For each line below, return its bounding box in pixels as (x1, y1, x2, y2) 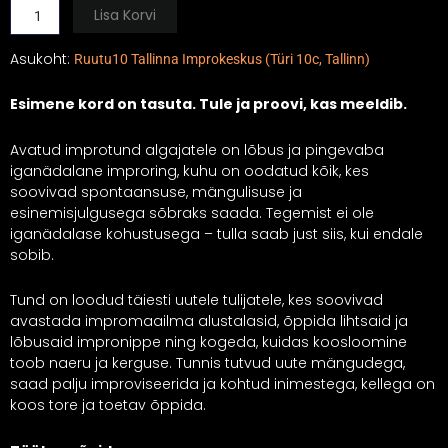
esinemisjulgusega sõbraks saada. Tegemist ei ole (10, 202, 374, 223)
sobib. (10, 244, 54, 265)
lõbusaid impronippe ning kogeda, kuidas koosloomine (10, 332, 407, 353)
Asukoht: (10, 48, 74, 69)
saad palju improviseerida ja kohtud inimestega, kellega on (10, 374, 435, 395)
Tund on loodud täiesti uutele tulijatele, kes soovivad (10, 290, 383, 311)
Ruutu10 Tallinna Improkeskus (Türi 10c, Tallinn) (74, 50, 370, 67)
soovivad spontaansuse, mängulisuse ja (10, 181, 302, 202)
